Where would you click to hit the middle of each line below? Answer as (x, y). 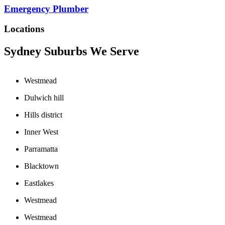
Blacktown (41, 166)
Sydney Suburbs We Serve (72, 51)
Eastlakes (39, 183)
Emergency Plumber (46, 9)
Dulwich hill (44, 98)
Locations (24, 29)
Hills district (43, 115)
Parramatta (41, 149)
